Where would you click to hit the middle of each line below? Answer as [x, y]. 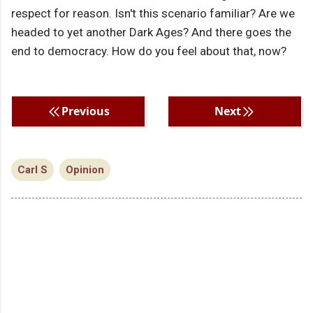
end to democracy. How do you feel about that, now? [149, 51]
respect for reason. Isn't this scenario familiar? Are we [153, 14]
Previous [85, 111]
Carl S [32, 170]
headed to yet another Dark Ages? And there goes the [151, 32]
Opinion [85, 170]
